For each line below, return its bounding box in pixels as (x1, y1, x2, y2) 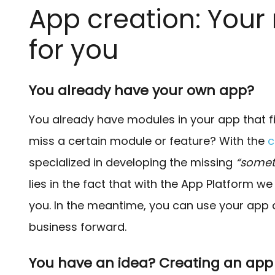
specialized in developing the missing (28, 155, 236, 171)
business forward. (28, 219, 126, 235)
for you (28, 31, 118, 68)
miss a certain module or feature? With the (28, 133, 268, 149)
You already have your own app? (28, 81, 254, 101)
